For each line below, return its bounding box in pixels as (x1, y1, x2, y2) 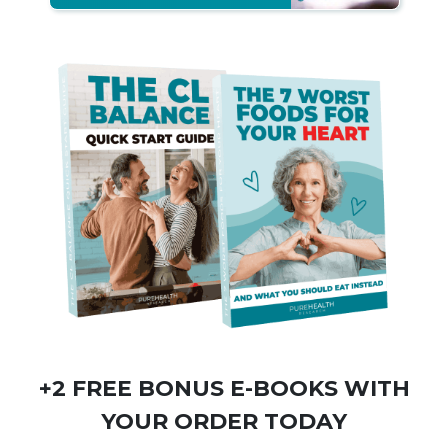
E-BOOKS (229, 374, 338, 402)
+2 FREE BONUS (38, 374, 230, 402)
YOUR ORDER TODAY (101, 407, 347, 435)
